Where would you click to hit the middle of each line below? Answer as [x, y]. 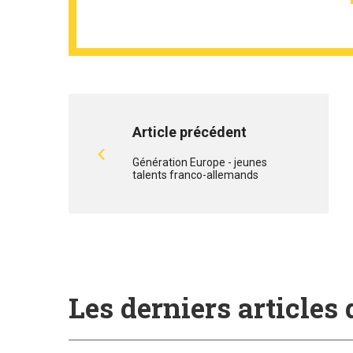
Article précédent [190, 132]
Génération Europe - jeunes [200, 162]
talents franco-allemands [195, 175]
